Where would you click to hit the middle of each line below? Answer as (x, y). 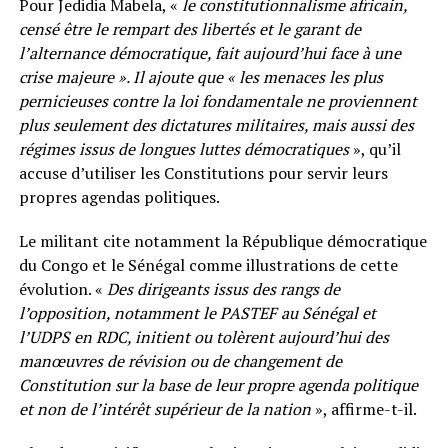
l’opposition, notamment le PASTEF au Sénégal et (197, 312)
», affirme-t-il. (363, 408)
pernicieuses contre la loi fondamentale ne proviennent (217, 100)
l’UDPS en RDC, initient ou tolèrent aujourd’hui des (203, 336)
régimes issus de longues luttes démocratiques (183, 148)
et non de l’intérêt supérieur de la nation (164, 408)
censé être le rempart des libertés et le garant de (189, 28)
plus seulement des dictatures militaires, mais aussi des (216, 124)
